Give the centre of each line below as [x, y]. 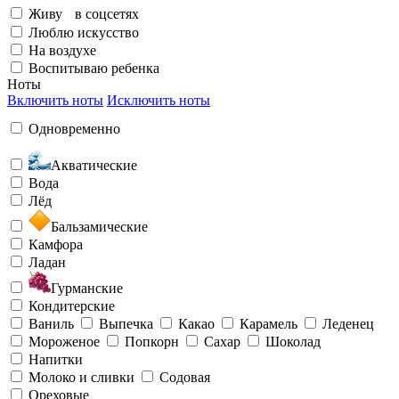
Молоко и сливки [81, 377]
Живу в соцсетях [84, 13]
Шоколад [293, 341]
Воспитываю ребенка [94, 68]
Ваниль [51, 323]
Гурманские [87, 288]
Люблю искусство [84, 32]
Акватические [94, 165]
